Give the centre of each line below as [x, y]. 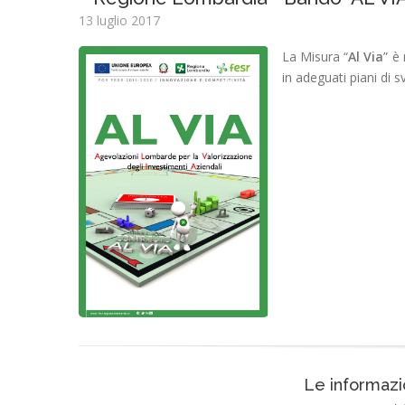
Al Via [366, 57]
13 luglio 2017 [119, 20]
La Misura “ [316, 57]
